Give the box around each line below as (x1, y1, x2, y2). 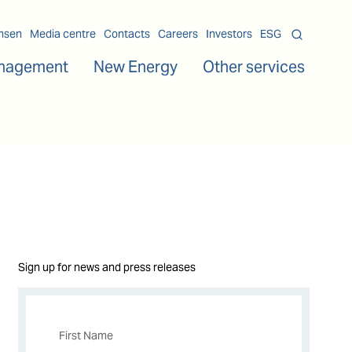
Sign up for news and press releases (18, 260, 196, 274)
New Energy (93, 57, 178, 77)
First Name (58, 328, 113, 343)
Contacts (104, 27, 150, 41)
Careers (158, 27, 198, 41)
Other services (203, 57, 305, 77)
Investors (206, 27, 252, 41)
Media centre (30, 27, 96, 41)
